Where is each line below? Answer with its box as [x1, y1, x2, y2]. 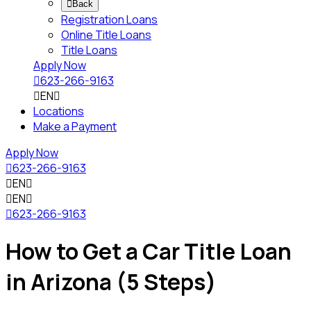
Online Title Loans [61, 27, 151, 42]
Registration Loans [61, 12, 158, 27]
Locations [33, 103, 84, 119]
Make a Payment [33, 119, 117, 134]
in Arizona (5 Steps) [6, 267, 217, 298]
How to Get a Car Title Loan [6, 236, 292, 267]
